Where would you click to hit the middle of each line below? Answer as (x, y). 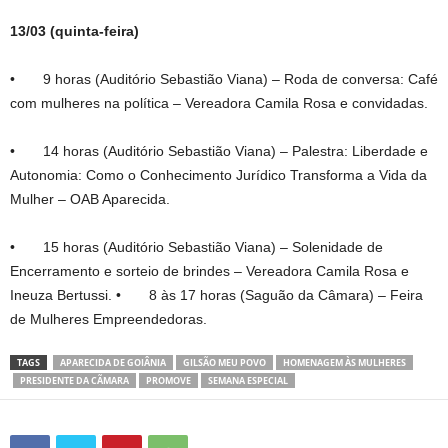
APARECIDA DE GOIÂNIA (113, 362)
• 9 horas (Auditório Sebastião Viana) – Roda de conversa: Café (224, 78)
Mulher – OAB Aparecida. (90, 198)
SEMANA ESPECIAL (248, 380)
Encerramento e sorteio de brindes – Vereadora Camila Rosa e (209, 270)
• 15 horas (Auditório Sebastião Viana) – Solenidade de (196, 246)
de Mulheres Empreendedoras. (108, 318)
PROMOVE (168, 380)
